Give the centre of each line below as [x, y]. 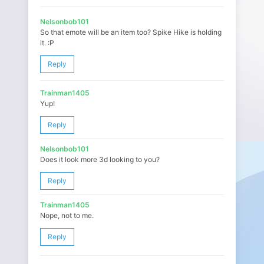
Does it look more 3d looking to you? [100, 159]
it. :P [47, 43]
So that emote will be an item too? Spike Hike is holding [131, 32]
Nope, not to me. [67, 215]
